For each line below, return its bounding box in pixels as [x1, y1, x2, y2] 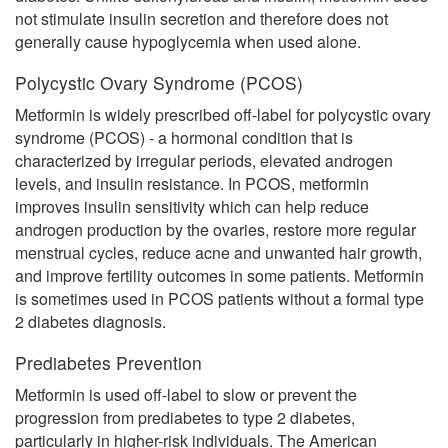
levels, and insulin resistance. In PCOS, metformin [15, 172, 369, 195]
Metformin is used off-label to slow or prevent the [15, 383, 357, 406]
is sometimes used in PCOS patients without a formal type [15, 287, 424, 310]
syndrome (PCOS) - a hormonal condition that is [15, 126, 353, 149]
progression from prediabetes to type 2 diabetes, [15, 406, 355, 429]
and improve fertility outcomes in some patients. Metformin [15, 264, 424, 287]
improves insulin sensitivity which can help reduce [15, 195, 369, 218]
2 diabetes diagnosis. [15, 310, 166, 333]
